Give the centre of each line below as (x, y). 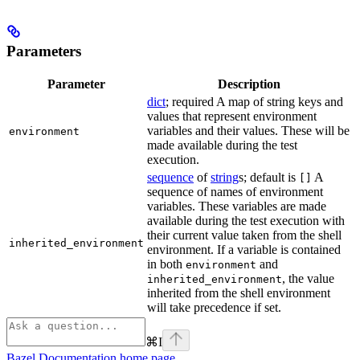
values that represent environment (232, 117)
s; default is (269, 178)
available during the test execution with (246, 221)
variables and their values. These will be (248, 131)
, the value (308, 279)
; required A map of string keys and (254, 102)
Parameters (44, 51)
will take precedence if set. (214, 308)
